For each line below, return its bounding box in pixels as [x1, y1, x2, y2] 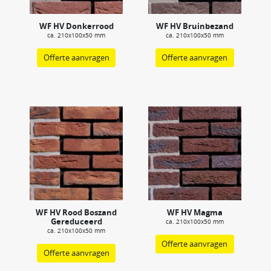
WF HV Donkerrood [39, 21, 114, 32]
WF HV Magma [166, 206, 223, 218]
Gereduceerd [50, 215, 102, 227]
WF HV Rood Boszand [36, 206, 117, 218]
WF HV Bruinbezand [155, 21, 233, 32]
